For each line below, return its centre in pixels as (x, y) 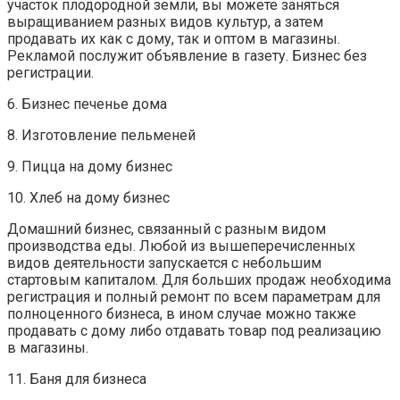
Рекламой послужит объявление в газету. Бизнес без (187, 55)
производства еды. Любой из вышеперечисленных (181, 246)
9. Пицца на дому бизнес (90, 166)
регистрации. (50, 72)
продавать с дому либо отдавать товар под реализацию (194, 330)
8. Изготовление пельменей (101, 135)
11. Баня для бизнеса (77, 379)
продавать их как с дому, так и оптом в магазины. (174, 38)
